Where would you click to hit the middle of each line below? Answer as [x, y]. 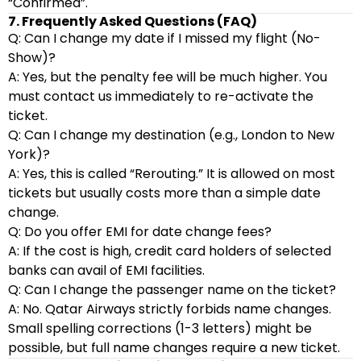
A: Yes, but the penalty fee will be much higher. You [168, 77]
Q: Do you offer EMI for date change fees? [140, 232]
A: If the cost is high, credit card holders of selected [170, 251]
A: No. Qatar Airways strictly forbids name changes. [170, 309]
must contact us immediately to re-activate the [161, 96]
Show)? [32, 58]
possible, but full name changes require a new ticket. [174, 348]
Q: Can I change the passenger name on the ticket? [172, 290]
